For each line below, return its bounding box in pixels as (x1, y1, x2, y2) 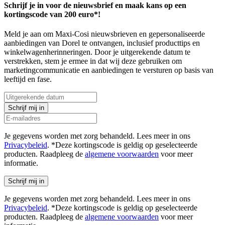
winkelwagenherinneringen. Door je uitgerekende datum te (4, 48, 190, 57)
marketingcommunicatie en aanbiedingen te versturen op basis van (4, 66, 213, 75)
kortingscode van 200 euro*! (4, 10, 100, 19)
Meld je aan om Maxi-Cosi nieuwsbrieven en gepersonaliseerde (4, 30, 205, 39)
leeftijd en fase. (4, 75, 52, 84)
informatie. (4, 159, 38, 168)
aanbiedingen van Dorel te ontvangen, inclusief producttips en (4, 39, 200, 48)
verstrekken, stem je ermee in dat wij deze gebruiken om (4, 57, 182, 66)
